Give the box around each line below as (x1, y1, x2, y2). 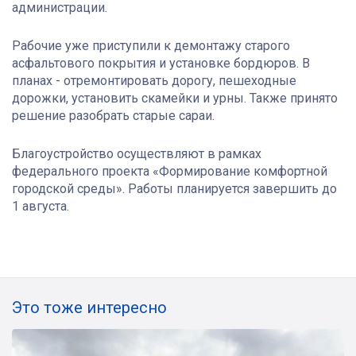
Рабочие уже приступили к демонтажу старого (12, 38, 290, 54)
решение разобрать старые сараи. (12, 108, 215, 124)
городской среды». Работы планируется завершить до (12, 181, 337, 197)
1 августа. (12, 199, 69, 215)
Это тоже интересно (12, 298, 167, 318)
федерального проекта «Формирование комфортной (12, 164, 327, 180)
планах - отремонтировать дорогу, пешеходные (12, 73, 296, 89)
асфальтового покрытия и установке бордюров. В (12, 56, 310, 72)
